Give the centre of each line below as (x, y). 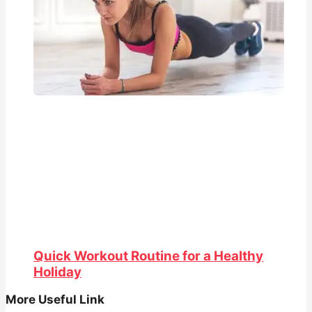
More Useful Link (55, 300)
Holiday (57, 272)
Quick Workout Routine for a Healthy (148, 256)
